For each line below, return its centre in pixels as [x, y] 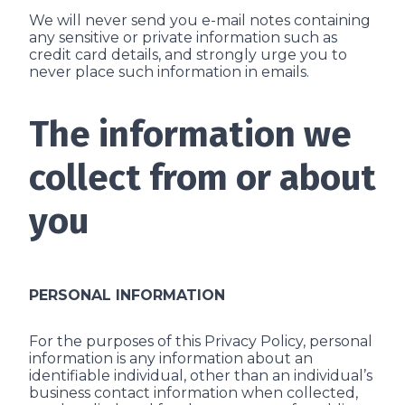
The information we [190, 135]
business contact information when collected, [193, 393]
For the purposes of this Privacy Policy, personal [201, 341]
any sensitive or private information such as [183, 38]
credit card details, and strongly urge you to [188, 55]
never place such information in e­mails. [169, 72]
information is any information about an [171, 358]
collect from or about [202, 178]
